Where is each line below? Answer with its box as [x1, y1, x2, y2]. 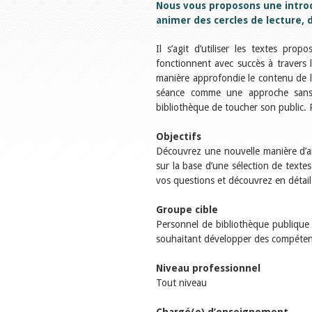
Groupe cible [156, 204, 218, 215]
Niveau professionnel [156, 263, 260, 274]
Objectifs [156, 131, 201, 142]
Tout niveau [156, 277, 207, 288]
